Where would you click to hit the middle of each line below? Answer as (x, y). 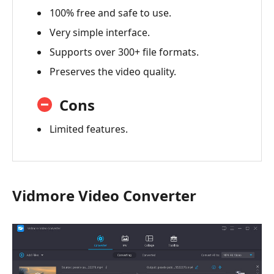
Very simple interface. (100, 33)
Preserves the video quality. (113, 72)
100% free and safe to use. (110, 13)
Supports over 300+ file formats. (124, 52)
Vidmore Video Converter (104, 196)
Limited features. (89, 129)
